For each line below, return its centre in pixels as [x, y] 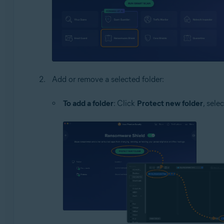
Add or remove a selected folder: [108, 79]
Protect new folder [170, 103]
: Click [125, 103]
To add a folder [88, 103]
